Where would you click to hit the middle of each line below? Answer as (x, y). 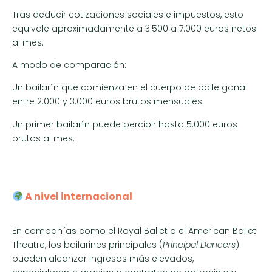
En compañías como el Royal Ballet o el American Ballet (134, 231)
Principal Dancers (199, 245)
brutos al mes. (43, 138)
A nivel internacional (78, 197)
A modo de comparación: (69, 65)
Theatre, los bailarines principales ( (87, 245)
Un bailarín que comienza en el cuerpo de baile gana (129, 88)
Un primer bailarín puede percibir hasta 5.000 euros (125, 124)
